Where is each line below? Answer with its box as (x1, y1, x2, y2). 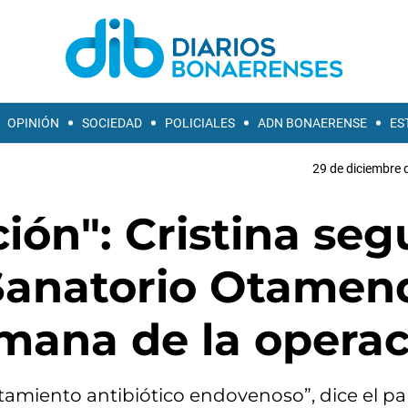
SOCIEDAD (82, 116, 142, 130)
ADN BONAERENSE (258, 116, 367, 130)
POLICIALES (165, 116, 235, 130)
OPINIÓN (7, 116, 59, 130)
